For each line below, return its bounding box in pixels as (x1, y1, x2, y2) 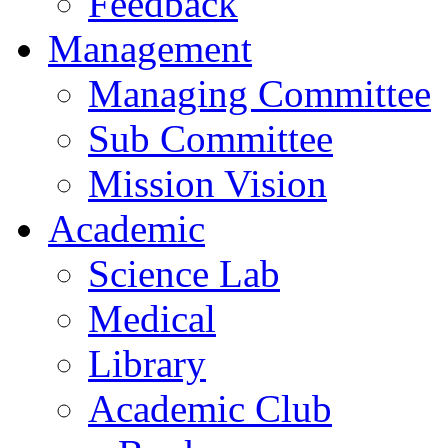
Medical (88, 297, 216, 340)
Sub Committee (88, 117, 333, 160)
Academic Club (88, 387, 332, 430)
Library (88, 342, 206, 385)
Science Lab (88, 252, 280, 295)
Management (48, 27, 252, 70)
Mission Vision (88, 162, 327, 205)
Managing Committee (88, 72, 431, 115)
